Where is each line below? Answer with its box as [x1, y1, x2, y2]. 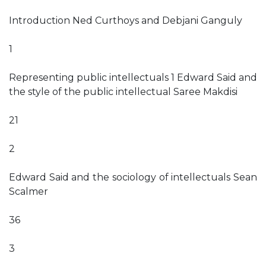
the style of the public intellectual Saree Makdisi [9, 86, 237, 97]
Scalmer [9, 186, 48, 197]
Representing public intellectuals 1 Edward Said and [9, 72, 257, 83]
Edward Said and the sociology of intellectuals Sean [9, 172, 257, 183]
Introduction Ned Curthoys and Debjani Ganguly [9, 15, 242, 26]
